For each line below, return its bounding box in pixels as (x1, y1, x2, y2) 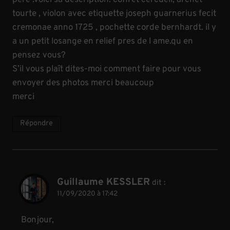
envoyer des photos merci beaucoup (12, 77, 154, 89)
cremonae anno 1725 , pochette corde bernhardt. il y (12, 22, 216, 33)
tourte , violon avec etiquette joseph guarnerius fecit (12, 8, 216, 20)
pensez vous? (12, 49, 66, 61)
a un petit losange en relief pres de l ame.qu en (12, 35, 193, 47)
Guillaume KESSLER (57, 176, 150, 188)
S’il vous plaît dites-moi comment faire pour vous (12, 63, 201, 75)
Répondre (20, 119, 53, 129)
